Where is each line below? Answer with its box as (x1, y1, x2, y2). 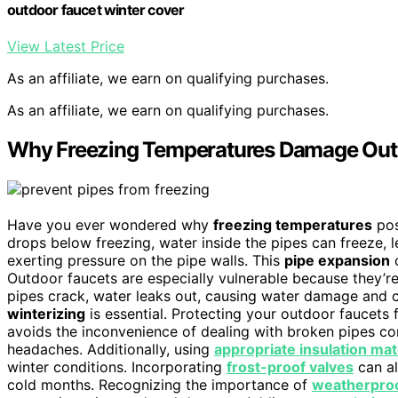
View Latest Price (7, 37, 124, 56)
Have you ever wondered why (7, 216, 213, 235)
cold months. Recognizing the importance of (7, 376, 312, 394)
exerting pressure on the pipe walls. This (7, 251, 284, 270)
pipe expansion (284, 251, 390, 270)
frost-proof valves (227, 358, 354, 377)
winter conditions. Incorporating (7, 358, 227, 377)
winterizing (7, 305, 85, 323)
